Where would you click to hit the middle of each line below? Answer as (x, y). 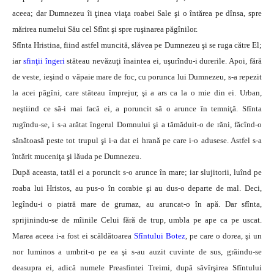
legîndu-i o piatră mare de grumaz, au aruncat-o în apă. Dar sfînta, (137, 204)
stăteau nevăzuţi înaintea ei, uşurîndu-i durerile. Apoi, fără (163, 61)
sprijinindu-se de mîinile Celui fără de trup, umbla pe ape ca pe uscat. (137, 220)
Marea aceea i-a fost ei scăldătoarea (73, 236)
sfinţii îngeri (43, 61)
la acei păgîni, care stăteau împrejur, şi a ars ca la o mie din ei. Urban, (137, 93)
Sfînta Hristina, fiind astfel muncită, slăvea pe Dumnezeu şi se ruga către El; (137, 45)
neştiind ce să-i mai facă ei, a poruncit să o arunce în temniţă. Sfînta (137, 109)
